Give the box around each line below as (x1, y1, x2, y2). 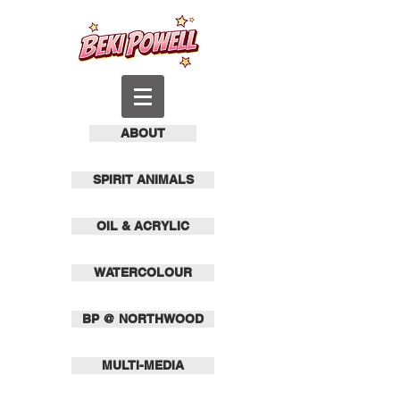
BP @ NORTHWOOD (82, 312, 204, 326)
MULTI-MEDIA (102, 358, 184, 372)
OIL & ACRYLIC (96, 219, 189, 233)
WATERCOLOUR (94, 265, 192, 279)
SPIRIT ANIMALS (92, 172, 194, 187)
